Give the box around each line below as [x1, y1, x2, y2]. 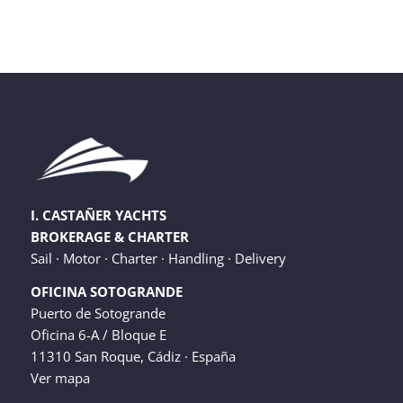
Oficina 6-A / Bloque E [30, 325, 166, 344]
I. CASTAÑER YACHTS [30, 205, 166, 224]
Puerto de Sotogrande [30, 303, 166, 322]
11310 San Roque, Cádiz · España [30, 346, 236, 365]
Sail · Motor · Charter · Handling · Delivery [30, 248, 286, 267]
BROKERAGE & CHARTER [30, 227, 189, 246]
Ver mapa [30, 368, 90, 387]
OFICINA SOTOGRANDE [30, 282, 183, 300]
